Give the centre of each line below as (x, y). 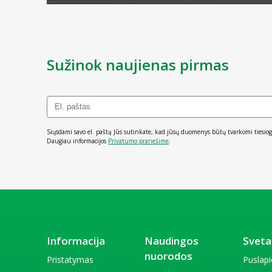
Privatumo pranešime (138, 141)
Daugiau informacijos (77, 141)
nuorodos (169, 256)
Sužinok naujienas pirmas (138, 64)
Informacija (76, 240)
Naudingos (172, 240)
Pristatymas (70, 259)
